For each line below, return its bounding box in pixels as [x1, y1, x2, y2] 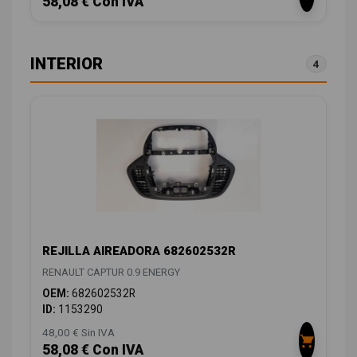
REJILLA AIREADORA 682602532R [42, 243, 236, 258]
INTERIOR [30, 53, 103, 73]
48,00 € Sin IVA [42, 325, 115, 339]
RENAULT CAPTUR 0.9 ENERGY [42, 265, 180, 278]
